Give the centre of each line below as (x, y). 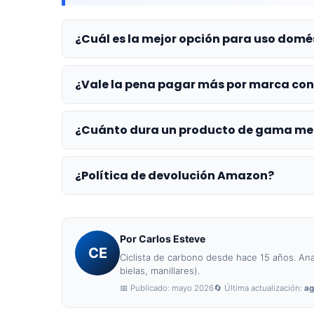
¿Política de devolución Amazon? (175, 175)
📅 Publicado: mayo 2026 (167, 288)
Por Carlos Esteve (163, 239)
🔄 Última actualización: (259, 288)
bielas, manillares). (160, 271)
